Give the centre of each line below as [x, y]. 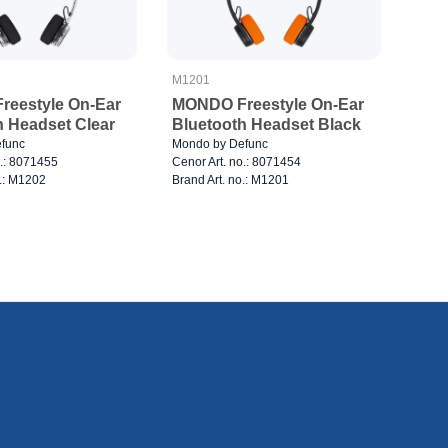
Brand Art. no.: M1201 [231, 179]
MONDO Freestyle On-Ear [268, 104]
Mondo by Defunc [220, 143]
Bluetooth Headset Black [267, 124]
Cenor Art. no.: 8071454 [237, 161]
